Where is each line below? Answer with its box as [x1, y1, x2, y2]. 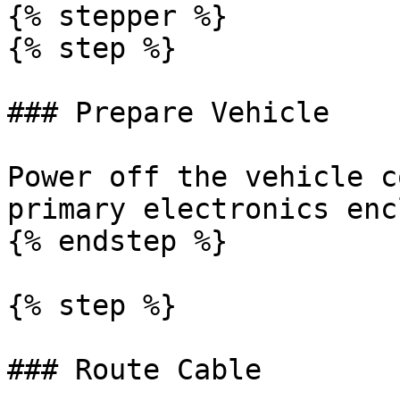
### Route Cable [7, 354, 262, 386]
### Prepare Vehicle [7, 96, 329, 129]
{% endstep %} [7, 225, 228, 257]
